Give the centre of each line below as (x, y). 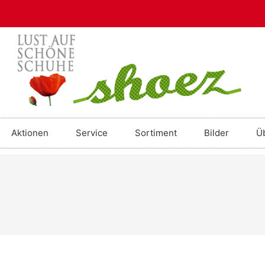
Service (92, 133)
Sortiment (156, 133)
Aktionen (30, 133)
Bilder (216, 133)
